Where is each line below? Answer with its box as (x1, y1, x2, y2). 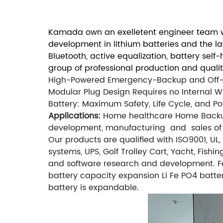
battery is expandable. (48, 181, 139, 195)
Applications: (48, 110, 101, 123)
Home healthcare (103, 110, 173, 123)
